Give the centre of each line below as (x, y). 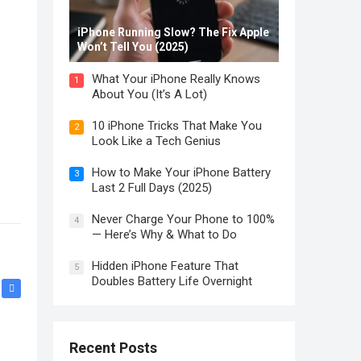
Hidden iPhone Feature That (165, 266)
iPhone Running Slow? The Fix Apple (173, 32)
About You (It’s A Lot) (149, 94)
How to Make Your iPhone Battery (181, 172)
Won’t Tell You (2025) (133, 47)
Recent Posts (113, 348)
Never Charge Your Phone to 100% (183, 219)
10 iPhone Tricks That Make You (177, 126)
